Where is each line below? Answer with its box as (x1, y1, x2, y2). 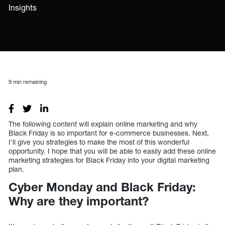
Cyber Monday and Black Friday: (9, 179, 196, 194)
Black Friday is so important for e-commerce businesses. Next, (9, 128, 209, 137)
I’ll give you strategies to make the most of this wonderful (9, 137, 189, 146)
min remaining (12, 78, 47, 85)
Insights (9, 3, 37, 13)
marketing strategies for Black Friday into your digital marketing (9, 155, 209, 164)
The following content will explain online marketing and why (9, 119, 197, 128)
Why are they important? (9, 193, 149, 208)
